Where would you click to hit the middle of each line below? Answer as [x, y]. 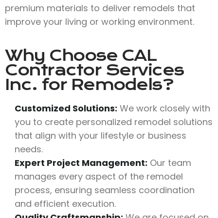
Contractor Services [94, 70]
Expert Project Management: [81, 163]
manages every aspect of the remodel [99, 176]
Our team [169, 163]
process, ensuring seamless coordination [105, 190]
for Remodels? [105, 84]
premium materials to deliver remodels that [100, 8]
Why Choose [63, 55]
